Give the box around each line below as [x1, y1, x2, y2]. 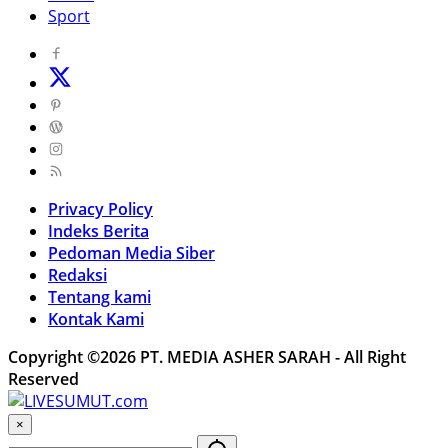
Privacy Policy [48, 197, 153, 220]
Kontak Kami [48, 307, 144, 330]
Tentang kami [48, 285, 151, 308]
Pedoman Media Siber [48, 241, 215, 264]
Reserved [8, 367, 79, 390]
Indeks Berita [48, 219, 149, 242]
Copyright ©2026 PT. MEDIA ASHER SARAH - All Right [8, 345, 406, 368]
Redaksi [48, 263, 107, 286]
